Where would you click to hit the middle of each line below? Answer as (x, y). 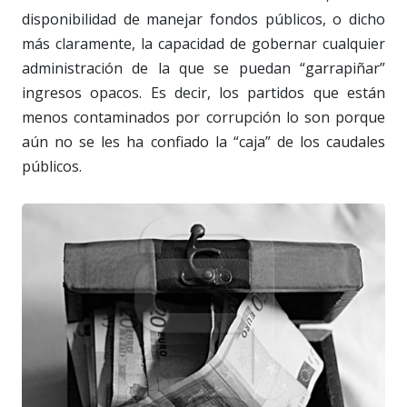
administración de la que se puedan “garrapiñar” (203, 68)
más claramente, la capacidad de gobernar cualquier (203, 43)
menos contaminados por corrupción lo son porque (203, 117)
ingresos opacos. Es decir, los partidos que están (203, 92)
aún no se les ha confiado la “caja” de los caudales (203, 141)
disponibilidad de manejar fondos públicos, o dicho (203, 19)
